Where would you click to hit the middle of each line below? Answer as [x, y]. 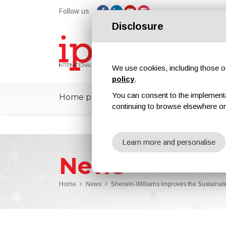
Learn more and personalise [169, 142]
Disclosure [138, 26]
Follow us [74, 11]
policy [123, 79]
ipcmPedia [143, 97]
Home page [83, 97]
